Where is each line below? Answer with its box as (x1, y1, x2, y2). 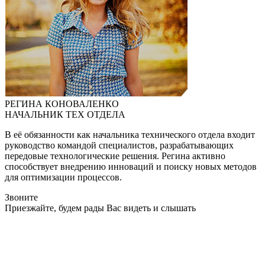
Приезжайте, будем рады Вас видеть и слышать (5, 203, 196, 214)
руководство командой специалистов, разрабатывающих (5, 140, 234, 151)
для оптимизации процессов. (5, 172, 122, 183)
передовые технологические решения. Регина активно (5, 151, 225, 161)
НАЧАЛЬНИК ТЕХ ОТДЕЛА (5, 109, 125, 120)
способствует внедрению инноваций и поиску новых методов (5, 161, 257, 172)
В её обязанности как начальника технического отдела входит (5, 130, 255, 140)
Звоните (5, 192, 38, 203)
